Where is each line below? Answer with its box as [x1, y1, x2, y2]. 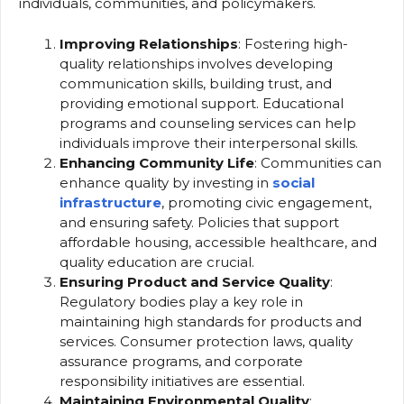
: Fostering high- [238, 34, 348, 52]
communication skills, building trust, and [60, 74, 332, 92]
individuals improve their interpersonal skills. [60, 133, 358, 151]
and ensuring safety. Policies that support [60, 213, 339, 231]
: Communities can [254, 153, 381, 171]
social [272, 173, 315, 191]
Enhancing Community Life [60, 153, 254, 171]
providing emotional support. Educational [60, 94, 344, 112]
